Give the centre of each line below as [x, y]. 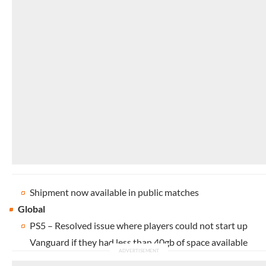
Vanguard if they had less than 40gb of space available [139, 242]
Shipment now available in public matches [114, 192]
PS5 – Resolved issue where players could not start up [139, 225]
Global [31, 208]
